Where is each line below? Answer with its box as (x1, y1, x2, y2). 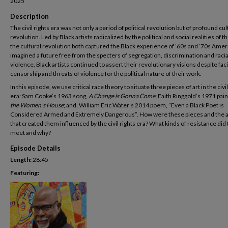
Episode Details (10, 144, 61, 152)
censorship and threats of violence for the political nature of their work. (10, 70, 202, 77)
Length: (10, 156, 32, 163)
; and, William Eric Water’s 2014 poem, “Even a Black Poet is (64, 101, 224, 109)
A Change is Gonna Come (89, 92, 155, 100)
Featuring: (10, 169, 39, 177)
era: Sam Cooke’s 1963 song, (10, 92, 89, 100)
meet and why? (10, 129, 51, 136)
